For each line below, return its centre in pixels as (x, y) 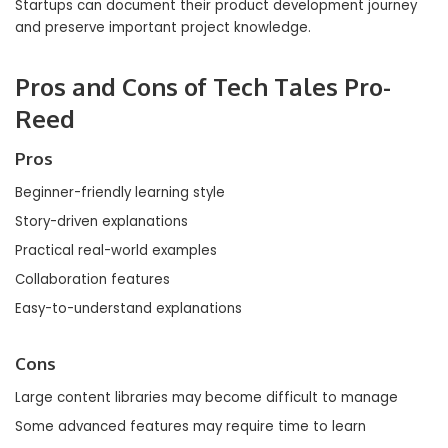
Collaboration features (92, 279)
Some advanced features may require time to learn (190, 426)
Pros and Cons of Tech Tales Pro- (203, 86)
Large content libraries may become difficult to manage (206, 397)
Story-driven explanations (101, 221)
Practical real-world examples (116, 250)
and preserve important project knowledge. (163, 27)
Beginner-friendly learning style (120, 192)
